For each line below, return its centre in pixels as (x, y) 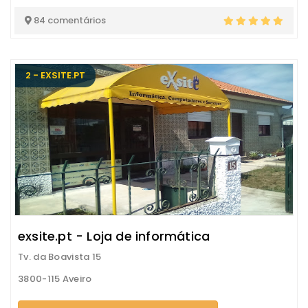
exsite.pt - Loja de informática (114, 236)
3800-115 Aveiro (55, 279)
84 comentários (69, 20)
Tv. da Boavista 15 (60, 257)
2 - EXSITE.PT (55, 75)
